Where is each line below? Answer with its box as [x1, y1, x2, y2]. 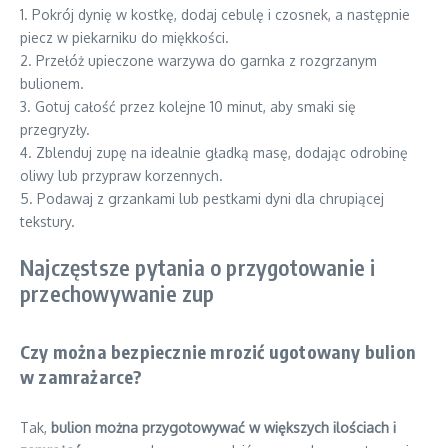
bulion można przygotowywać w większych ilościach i [51, 419, 396, 436]
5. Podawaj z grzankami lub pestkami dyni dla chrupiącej [20, 190, 384, 207]
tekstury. [20, 213, 75, 230]
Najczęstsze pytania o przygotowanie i [20, 253, 376, 281]
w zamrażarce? [20, 365, 143, 388]
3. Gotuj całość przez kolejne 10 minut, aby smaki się [20, 98, 356, 115]
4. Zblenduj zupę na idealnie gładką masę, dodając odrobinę [20, 144, 408, 161]
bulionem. [20, 75, 84, 92]
